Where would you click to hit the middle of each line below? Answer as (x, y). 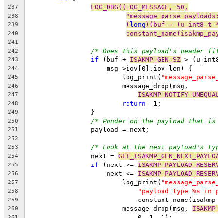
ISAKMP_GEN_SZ (155, 59)
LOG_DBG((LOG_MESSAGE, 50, (140, 7)
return (134, 103)
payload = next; (120, 129)
